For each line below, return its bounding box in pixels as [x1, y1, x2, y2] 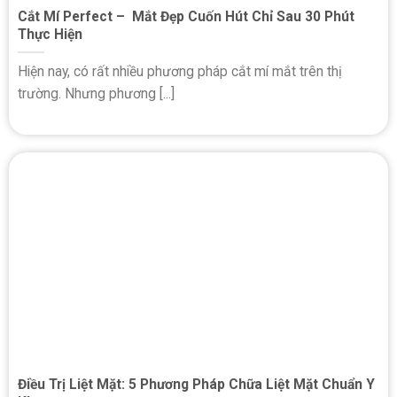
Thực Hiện [18, 26, 82, 43]
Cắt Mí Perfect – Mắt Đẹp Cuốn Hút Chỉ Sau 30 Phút [18, 8, 354, 25]
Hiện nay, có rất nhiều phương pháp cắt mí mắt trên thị [18, 63, 342, 81]
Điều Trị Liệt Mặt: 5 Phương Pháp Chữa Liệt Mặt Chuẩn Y [18, 376, 375, 393]
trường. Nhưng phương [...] [18, 85, 175, 103]
